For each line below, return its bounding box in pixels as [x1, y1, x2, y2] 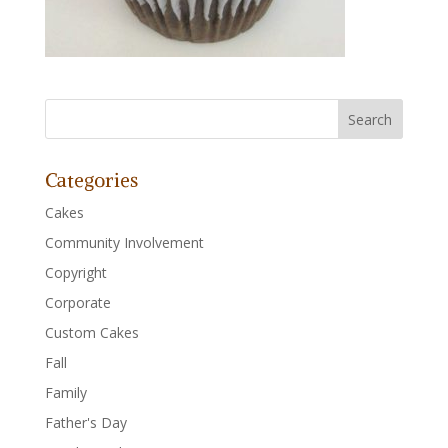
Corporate [44, 293, 111, 313]
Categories [44, 168, 138, 193]
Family [44, 383, 87, 403]
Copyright [44, 263, 107, 283]
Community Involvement [44, 233, 204, 253]
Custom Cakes [44, 323, 139, 343]
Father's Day [44, 413, 127, 433]
